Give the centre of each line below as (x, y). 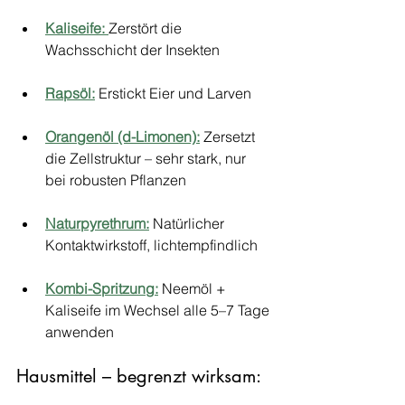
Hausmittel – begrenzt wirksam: (139, 376)
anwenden (80, 332)
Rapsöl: (70, 93)
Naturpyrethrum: (97, 223)
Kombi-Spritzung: (102, 288)
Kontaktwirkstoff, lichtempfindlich (151, 245)
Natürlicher (188, 223)
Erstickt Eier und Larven (173, 93)
